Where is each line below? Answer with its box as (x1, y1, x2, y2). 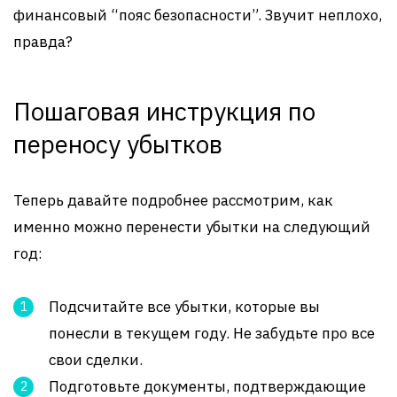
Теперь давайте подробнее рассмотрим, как (13, 191, 333, 210)
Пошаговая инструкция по (13, 95, 315, 128)
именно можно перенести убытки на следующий (13, 217, 370, 237)
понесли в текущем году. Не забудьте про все (49, 323, 375, 343)
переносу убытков (13, 128, 222, 160)
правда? (13, 32, 73, 51)
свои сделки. (49, 350, 143, 370)
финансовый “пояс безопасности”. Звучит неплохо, (13, 5, 382, 25)
